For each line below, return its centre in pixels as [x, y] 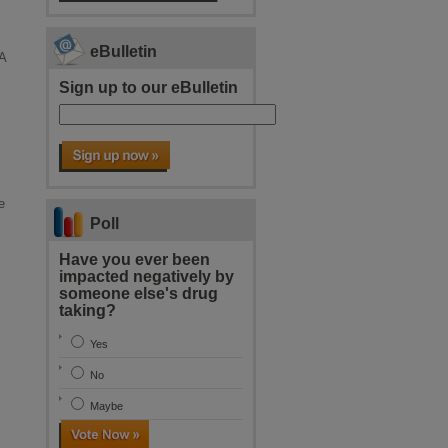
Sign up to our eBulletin [148, 87]
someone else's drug [138, 293]
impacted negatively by [146, 276]
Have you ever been [134, 259]
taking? [87, 310]
